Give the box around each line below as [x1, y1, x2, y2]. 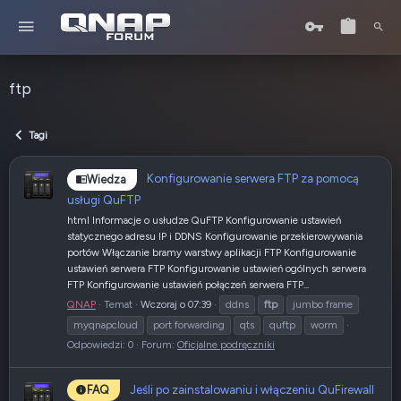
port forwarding [153, 318, 225, 331]
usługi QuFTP [67, 192, 141, 207]
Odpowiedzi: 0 [67, 337, 133, 351]
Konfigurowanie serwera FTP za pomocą [147, 171, 359, 186]
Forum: [141, 337, 177, 351]
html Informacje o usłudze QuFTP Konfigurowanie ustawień [67, 213, 341, 226]
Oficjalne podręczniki [177, 337, 275, 351]
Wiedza [87, 172, 126, 186]
